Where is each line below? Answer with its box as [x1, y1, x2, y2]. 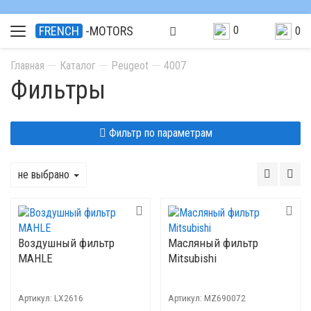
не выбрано [18, 168, 72, 181]
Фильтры [10, 76, 106, 105]
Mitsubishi [168, 251, 217, 265]
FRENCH [39, 24, 79, 38]
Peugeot [111, 59, 149, 72]
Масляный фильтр [168, 236, 258, 250]
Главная [10, 59, 44, 72]
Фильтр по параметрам [106, 126, 212, 140]
